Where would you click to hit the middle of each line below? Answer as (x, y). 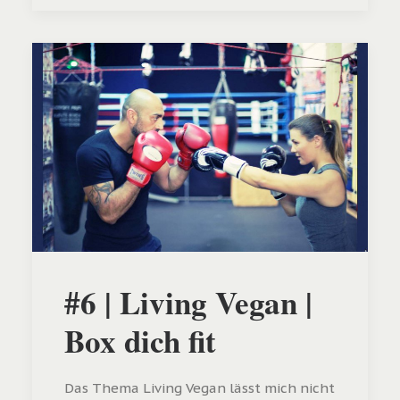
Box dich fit (140, 341)
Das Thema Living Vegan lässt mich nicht (200, 388)
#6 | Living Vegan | (188, 302)
